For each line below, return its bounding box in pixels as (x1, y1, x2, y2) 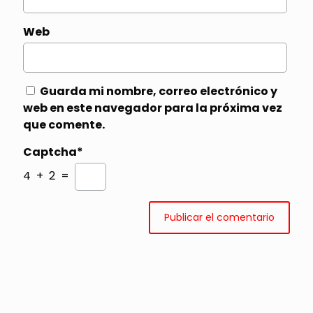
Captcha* (23, 143, 83, 160)
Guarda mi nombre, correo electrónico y (40, 82, 277, 99)
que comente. (23, 116, 105, 133)
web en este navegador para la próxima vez (23, 99, 282, 116)
